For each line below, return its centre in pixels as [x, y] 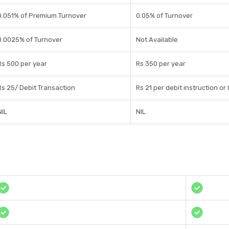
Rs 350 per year [161, 64]
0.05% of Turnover [164, 16]
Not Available [157, 40]
